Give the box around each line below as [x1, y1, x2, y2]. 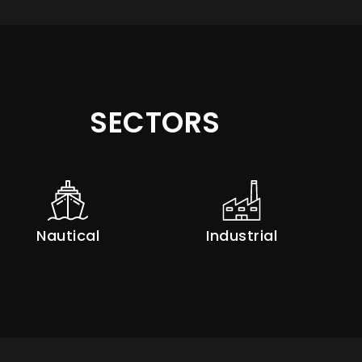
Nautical [36, 225, 100, 246]
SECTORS [90, 103, 221, 142]
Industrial [206, 225, 278, 246]
